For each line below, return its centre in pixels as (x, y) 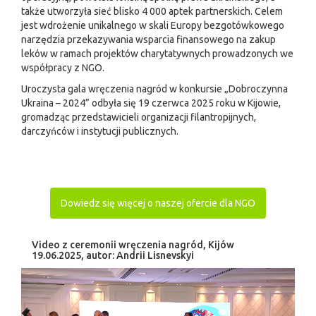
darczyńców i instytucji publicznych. (100, 131)
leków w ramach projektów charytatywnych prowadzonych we (157, 53)
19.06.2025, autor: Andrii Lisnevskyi (113, 255)
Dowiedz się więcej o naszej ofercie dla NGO (158, 203)
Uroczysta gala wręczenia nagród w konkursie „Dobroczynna (154, 89)
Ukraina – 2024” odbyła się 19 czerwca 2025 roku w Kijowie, (151, 103)
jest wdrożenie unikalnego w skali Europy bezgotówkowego (153, 25)
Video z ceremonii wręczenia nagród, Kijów (133, 244)
